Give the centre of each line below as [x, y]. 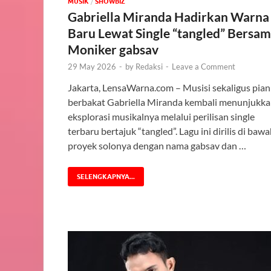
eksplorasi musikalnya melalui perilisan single [161, 117]
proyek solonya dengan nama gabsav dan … [157, 146]
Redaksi [149, 67]
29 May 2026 [92, 67]
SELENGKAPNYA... [106, 177]
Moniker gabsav [113, 50]
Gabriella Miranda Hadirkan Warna [168, 17]
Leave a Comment [204, 67]
